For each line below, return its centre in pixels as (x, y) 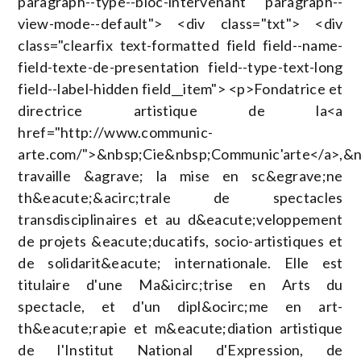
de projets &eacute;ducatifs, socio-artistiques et (180, 241)
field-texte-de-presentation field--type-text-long (180, 67)
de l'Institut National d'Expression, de (180, 350)
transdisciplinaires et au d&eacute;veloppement (180, 219)
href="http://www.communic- (116, 132)
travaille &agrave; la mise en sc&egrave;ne (180, 176)
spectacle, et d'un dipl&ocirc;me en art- (180, 306)
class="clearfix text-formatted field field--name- (180, 45)
